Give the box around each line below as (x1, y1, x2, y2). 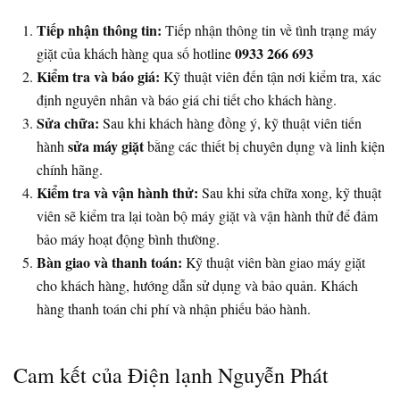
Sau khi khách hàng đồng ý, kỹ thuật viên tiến (99, 112, 362, 132)
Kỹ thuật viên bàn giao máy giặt (182, 252, 365, 271)
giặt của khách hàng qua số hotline (37, 43, 235, 62)
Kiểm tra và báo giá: (37, 65, 160, 87)
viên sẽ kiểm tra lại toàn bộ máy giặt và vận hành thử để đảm (37, 205, 378, 225)
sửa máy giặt (68, 135, 144, 156)
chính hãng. (37, 159, 103, 179)
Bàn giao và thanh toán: (37, 251, 182, 272)
